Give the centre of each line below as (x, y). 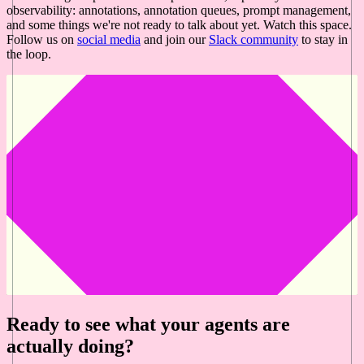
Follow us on (42, 40)
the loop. (29, 54)
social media (109, 40)
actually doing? (70, 347)
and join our (175, 40)
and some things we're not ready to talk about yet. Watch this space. (179, 25)
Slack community (253, 40)
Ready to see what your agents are (148, 325)
